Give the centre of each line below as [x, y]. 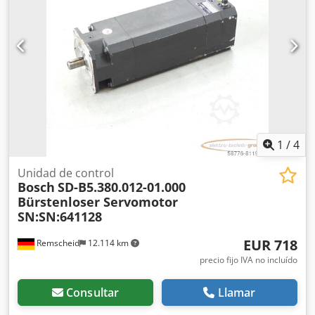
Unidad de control [66, 173]
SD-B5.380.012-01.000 [122, 187]
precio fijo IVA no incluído [249, 260]
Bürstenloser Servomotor [98, 202]
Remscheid [57, 243]
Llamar [237, 293]
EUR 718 [270, 245]
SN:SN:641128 [60, 217]
